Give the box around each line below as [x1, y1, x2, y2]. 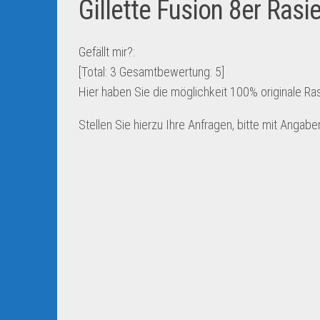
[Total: [79, 64, 110, 79]
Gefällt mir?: [79, 44, 135, 59]
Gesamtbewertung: [116, 64, 215, 79]
